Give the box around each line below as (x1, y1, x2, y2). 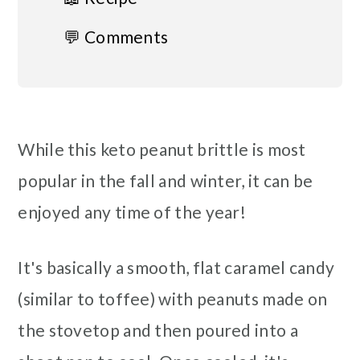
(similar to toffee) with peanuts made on (18, 288, 328, 309)
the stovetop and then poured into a (18, 319, 298, 340)
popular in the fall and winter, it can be (18, 170, 313, 190)
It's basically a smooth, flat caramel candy (18, 256, 335, 277)
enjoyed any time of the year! (18, 201, 247, 222)
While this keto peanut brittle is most (18, 138, 306, 159)
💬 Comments (63, 26, 169, 47)
